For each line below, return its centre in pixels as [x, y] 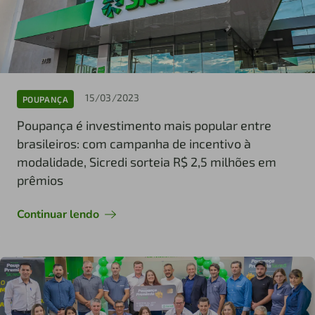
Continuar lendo [58, 215]
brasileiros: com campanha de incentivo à [134, 144]
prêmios [40, 180]
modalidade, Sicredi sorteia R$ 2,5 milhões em [147, 162]
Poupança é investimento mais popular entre [144, 126]
